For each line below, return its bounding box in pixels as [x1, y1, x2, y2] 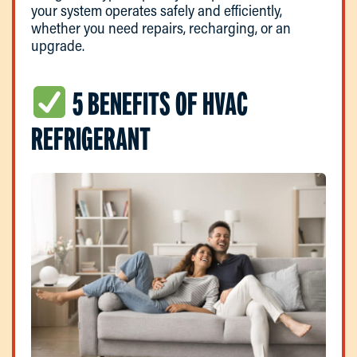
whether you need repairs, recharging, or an [31, 18, 291, 37]
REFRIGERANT [31, 120, 151, 157]
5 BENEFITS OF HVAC [67, 85, 248, 122]
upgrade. [31, 35, 84, 55]
